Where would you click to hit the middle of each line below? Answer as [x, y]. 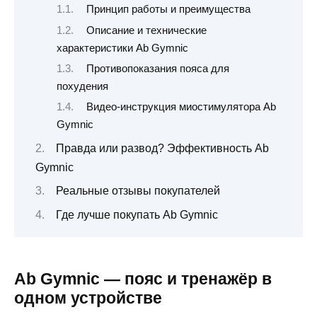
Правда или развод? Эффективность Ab [162, 148]
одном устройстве [88, 298]
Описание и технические [146, 30]
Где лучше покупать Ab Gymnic [137, 214]
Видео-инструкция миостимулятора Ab [181, 107]
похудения [82, 86]
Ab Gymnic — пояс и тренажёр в [143, 278]
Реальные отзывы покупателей [138, 191]
